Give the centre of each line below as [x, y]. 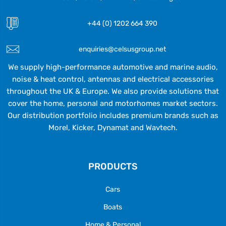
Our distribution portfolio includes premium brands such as [113, 115]
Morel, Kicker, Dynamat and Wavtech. [113, 127]
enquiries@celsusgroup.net [122, 49]
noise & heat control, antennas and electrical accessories [113, 79]
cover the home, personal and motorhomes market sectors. [113, 103]
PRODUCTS [113, 166]
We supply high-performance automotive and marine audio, [113, 67]
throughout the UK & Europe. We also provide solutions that [113, 91]
